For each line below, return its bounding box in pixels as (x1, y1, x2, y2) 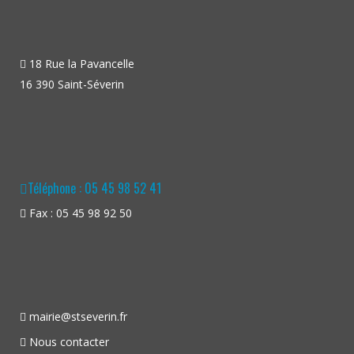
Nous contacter (29, 334, 109, 349)
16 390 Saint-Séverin (20, 77, 124, 92)
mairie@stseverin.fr (29, 309, 127, 324)
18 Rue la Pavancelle (26, 56, 134, 71)
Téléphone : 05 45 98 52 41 (28, 179, 161, 198)
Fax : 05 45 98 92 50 (26, 205, 132, 220)
